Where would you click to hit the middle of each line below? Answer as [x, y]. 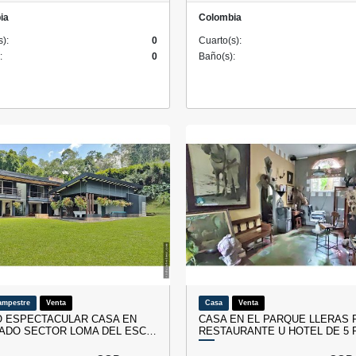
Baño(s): [217, 56]
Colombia [220, 17]
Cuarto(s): [220, 40]
